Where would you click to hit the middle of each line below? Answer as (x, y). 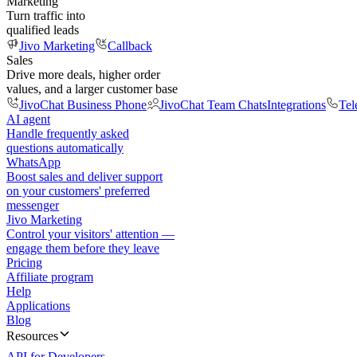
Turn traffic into (46, 16)
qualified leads (43, 30)
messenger (33, 205)
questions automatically (65, 148)
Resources (32, 336)
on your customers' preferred (78, 191)
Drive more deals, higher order (83, 75)
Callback (130, 46)
